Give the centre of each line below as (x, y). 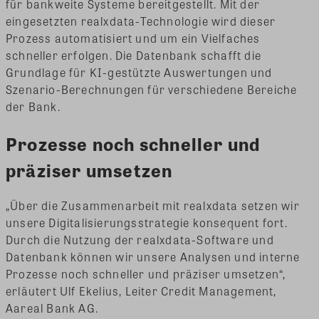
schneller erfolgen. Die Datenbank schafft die (134, 55)
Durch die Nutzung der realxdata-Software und (140, 240)
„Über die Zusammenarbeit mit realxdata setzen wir (153, 206)
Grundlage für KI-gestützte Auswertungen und (139, 72)
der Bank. (33, 106)
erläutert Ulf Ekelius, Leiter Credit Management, (141, 291)
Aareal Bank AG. (52, 308)
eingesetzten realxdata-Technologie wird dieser (141, 21)
